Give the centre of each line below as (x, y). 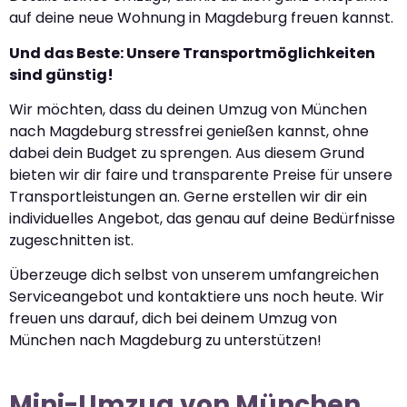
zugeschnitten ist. (71, 241)
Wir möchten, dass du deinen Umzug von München (188, 110)
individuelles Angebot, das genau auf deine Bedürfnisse (202, 219)
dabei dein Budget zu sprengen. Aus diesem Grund (187, 154)
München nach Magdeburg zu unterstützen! (165, 341)
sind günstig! (61, 74)
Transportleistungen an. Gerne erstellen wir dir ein (188, 197)
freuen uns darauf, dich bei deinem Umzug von (173, 319)
